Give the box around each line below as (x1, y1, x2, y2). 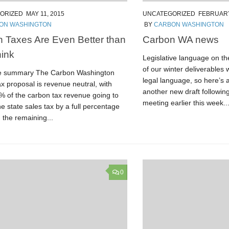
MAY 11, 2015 (26, 10, 64, 18)
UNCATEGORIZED (143, 10, 195, 18)
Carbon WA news (143, 33, 219, 45)
